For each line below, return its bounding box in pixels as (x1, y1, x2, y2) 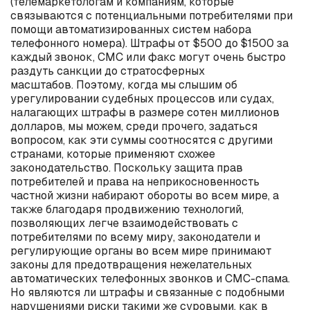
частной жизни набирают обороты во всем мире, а (10, 188, 279, 203)
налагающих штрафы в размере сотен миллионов (10, 105, 280, 120)
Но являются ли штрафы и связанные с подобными (10, 285, 284, 300)
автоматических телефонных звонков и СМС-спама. (10, 271, 290, 286)
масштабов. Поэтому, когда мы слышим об (10, 77, 237, 92)
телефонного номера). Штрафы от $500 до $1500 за (10, 36, 289, 51)
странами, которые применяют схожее (10, 147, 215, 161)
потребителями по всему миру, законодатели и (10, 230, 260, 244)
